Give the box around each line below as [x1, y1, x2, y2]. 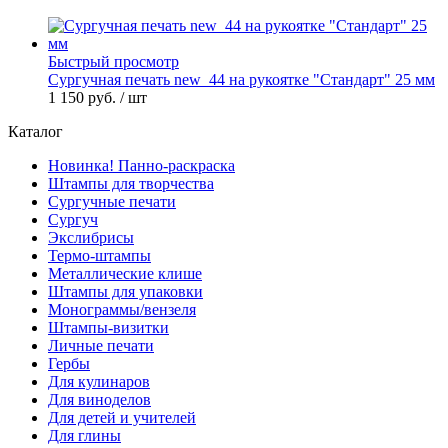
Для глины [48, 426, 121, 444]
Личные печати [48, 336, 154, 354]
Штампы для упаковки [48, 282, 203, 300]
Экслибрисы [48, 228, 134, 246]
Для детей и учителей [48, 408, 196, 426]
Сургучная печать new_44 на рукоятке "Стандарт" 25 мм [48, 70, 435, 88]
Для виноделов [48, 390, 151, 408]
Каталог [8, 122, 63, 140]
